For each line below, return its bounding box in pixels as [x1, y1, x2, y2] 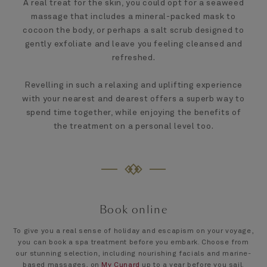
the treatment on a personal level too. [53, 122, 214, 131]
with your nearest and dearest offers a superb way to [22, 95, 245, 104]
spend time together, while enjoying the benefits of [26, 108, 241, 117]
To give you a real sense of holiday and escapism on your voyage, [13, 228, 254, 235]
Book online [100, 202, 167, 218]
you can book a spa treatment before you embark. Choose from [18, 239, 249, 247]
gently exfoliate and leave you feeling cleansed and [24, 40, 243, 49]
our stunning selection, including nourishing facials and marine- [15, 250, 252, 258]
